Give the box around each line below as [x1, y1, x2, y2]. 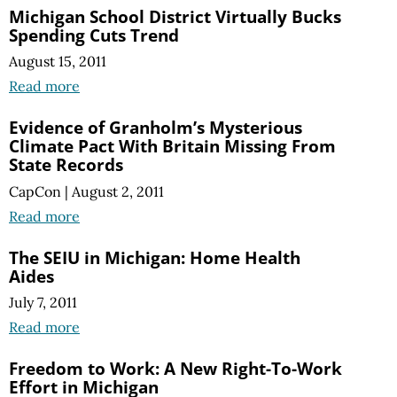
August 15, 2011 [9, 52, 106, 71]
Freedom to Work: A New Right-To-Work [9, 355, 342, 380]
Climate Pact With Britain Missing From [9, 134, 336, 159]
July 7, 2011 [9, 292, 77, 311]
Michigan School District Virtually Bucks [9, 4, 341, 29]
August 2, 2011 [72, 182, 164, 200]
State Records [9, 152, 123, 177]
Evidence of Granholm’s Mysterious [9, 115, 302, 140]
